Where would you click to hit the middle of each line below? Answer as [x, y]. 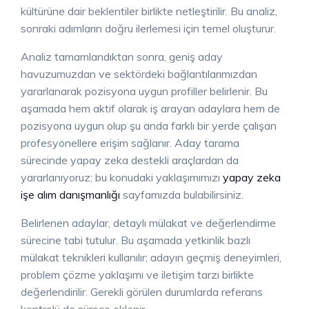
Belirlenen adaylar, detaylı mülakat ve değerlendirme [148, 223]
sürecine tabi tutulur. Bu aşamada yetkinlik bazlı [136, 240]
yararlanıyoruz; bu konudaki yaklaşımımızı [122, 178]
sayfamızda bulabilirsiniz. [182, 195]
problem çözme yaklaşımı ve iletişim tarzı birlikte [137, 275]
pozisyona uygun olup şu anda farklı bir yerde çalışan [149, 126]
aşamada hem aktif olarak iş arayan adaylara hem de [150, 109]
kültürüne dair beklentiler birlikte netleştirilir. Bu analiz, [149, 11]
